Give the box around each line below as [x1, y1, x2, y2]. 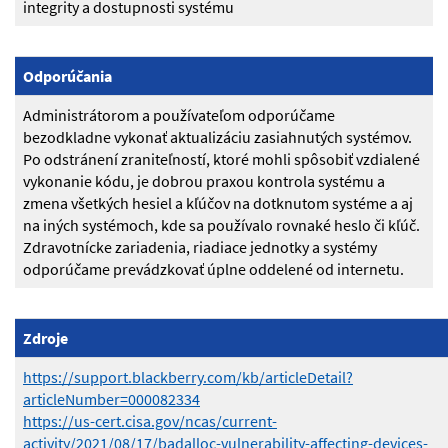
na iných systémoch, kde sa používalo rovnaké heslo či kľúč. [23, 215, 420, 236]
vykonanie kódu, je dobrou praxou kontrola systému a [23, 171, 385, 192]
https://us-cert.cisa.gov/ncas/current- [23, 411, 277, 432]
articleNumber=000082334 [23, 389, 200, 410]
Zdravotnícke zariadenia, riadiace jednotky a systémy [23, 237, 377, 258]
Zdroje [23, 328, 68, 349]
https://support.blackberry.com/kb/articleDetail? [23, 367, 353, 388]
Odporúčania [23, 66, 112, 87]
